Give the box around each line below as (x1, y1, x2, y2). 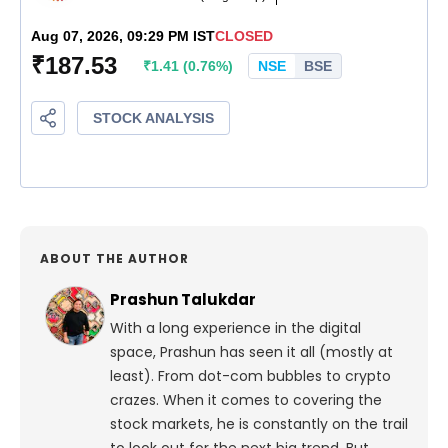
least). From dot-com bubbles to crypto (110, 366, 391, 387)
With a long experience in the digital (110, 318, 361, 339)
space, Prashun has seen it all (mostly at (110, 342, 393, 363)
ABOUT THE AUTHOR (40, 250, 189, 268)
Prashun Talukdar (110, 289, 256, 311)
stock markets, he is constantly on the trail (110, 414, 408, 435)
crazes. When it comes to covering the (110, 390, 382, 411)
